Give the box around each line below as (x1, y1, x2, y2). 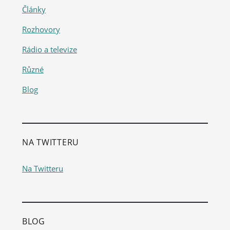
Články (22, 4, 46, 15)
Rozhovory (22, 24, 60, 35)
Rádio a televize (22, 44, 77, 55)
